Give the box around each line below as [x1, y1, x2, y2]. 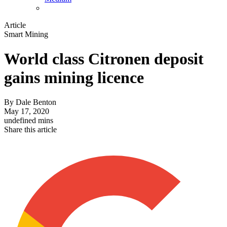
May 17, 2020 [4, 107, 49, 116]
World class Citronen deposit [4, 50, 204, 68]
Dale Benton [16, 98, 56, 107]
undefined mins [4, 116, 53, 125]
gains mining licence [4, 68, 144, 87]
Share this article [4, 125, 57, 134]
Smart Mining [4, 29, 48, 39]
